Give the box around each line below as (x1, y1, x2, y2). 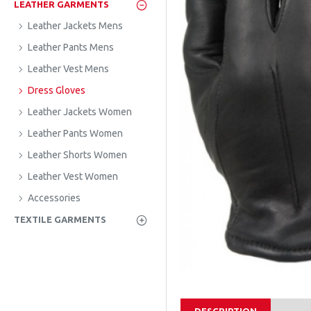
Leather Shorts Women (28, 149, 127, 160)
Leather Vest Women (28, 171, 118, 182)
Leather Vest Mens (28, 63, 109, 74)
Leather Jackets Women (28, 106, 132, 117)
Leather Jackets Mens (28, 20, 123, 31)
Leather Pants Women (28, 128, 123, 139)
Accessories (28, 192, 81, 203)
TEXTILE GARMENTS (14, 215, 106, 224)
